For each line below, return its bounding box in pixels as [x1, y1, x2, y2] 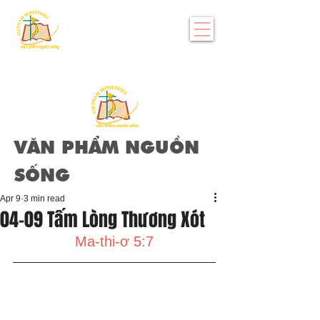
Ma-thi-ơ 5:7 [75, 234, 154, 249]
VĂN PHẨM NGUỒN [14, 140, 199, 158]
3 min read [24, 194, 65, 204]
